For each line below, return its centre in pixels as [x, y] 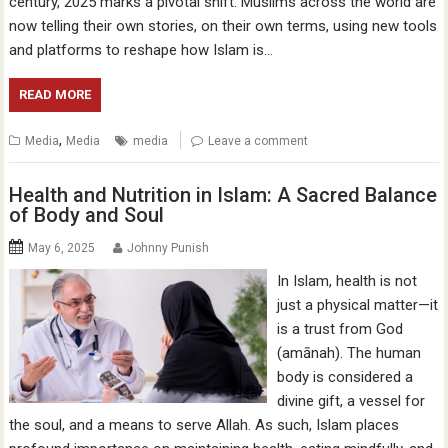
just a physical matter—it [357, 305]
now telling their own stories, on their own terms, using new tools [223, 25]
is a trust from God [339, 329]
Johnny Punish [168, 248]
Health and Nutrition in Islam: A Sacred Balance [223, 195]
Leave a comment [258, 140]
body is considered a [344, 377]
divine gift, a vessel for [350, 401]
